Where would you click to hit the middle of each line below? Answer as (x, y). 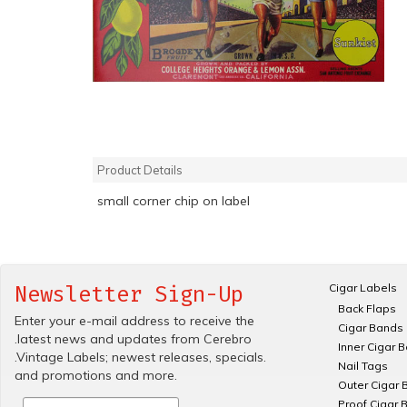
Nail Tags (362, 366)
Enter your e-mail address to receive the (134, 321)
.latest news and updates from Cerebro (133, 339)
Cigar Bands (370, 328)
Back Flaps (367, 308)
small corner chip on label (174, 201)
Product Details (140, 170)
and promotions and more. (96, 375)
